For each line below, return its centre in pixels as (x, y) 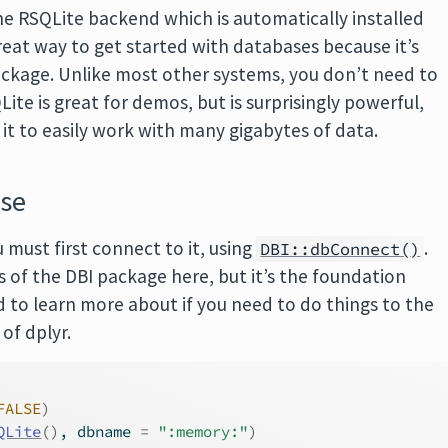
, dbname (100, 431)
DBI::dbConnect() (340, 249)
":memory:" (203, 431)
